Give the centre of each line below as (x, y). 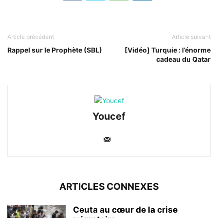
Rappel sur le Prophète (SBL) (55, 50)
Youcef (109, 117)
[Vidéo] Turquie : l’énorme (168, 50)
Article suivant (191, 37)
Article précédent (31, 37)
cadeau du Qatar (183, 59)
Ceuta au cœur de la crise (125, 210)
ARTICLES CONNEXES (109, 187)
